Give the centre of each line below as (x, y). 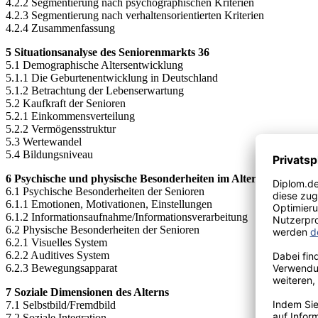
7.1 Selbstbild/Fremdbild (61, 305)
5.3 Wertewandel (44, 141)
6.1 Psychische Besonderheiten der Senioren (105, 191)
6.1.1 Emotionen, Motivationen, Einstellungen (109, 204)
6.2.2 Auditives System (57, 255)
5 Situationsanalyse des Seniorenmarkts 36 (108, 52)
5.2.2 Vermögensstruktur (61, 128)
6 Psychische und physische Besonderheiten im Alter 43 (138, 178)
